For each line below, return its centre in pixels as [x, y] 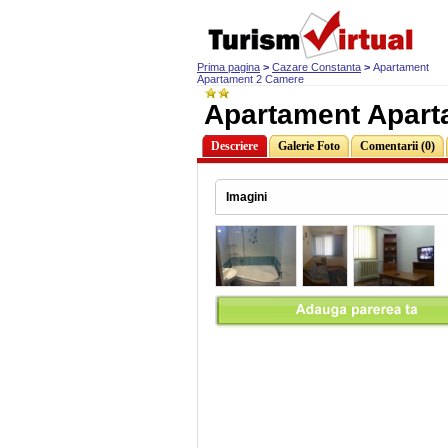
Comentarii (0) [397, 146]
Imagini [246, 197]
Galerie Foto [309, 146]
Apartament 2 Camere [250, 79]
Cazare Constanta [316, 67]
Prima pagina [228, 67]
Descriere [234, 146]
